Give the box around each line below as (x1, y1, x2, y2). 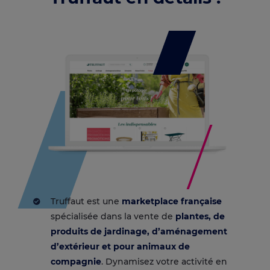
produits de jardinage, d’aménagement (51, 226, 227, 237)
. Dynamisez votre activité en (101, 256, 227, 268)
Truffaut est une (51, 196, 122, 207)
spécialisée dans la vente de (51, 211, 175, 222)
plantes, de (175, 211, 225, 222)
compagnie (51, 256, 101, 268)
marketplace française (122, 196, 222, 207)
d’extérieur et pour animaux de (51, 241, 190, 253)
